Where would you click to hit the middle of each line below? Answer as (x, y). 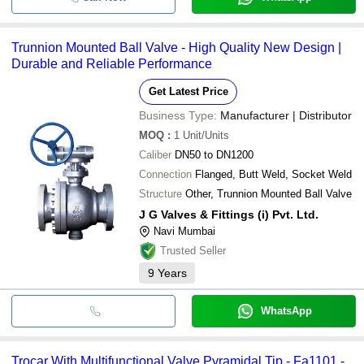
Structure (160, 193)
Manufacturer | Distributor (286, 115)
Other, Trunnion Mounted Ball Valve (269, 193)
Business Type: (178, 115)
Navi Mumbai (184, 231)
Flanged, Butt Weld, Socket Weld (273, 174)
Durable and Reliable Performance (112, 63)
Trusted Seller (193, 250)
